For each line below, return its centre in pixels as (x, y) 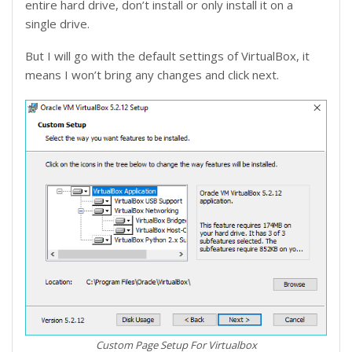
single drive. (57, 24)
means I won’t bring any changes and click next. (152, 75)
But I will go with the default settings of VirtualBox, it (167, 56)
